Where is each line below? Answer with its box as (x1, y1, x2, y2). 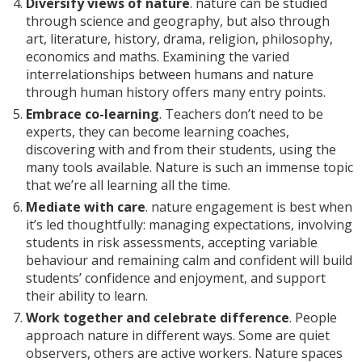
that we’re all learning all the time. (26, 175, 231, 194)
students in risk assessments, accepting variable (26, 233, 318, 251)
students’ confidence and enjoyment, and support (26, 268, 326, 287)
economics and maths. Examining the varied (26, 47, 290, 65)
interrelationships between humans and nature (26, 65, 314, 83)
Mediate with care (26, 197, 146, 216)
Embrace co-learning (26, 104, 160, 123)
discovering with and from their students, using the (26, 140, 337, 158)
